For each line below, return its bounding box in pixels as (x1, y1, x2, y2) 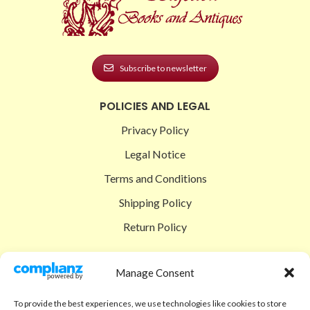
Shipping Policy (118, 195, 192, 209)
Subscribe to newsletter (119, 62, 207, 73)
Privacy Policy (121, 122, 189, 136)
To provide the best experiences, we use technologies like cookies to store (14, 298, 286, 309)
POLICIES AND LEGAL (100, 98, 210, 114)
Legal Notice (125, 147, 185, 161)
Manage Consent (116, 266, 194, 280)
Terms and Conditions (103, 171, 207, 185)
